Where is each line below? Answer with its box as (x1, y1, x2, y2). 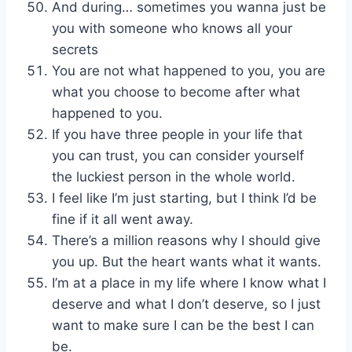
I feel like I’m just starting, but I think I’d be (52, 190, 317, 207)
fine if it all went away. (52, 211, 193, 228)
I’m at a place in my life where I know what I (52, 275, 326, 291)
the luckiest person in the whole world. (52, 169, 295, 185)
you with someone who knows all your (52, 20, 292, 37)
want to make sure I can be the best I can (52, 317, 314, 334)
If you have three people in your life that (52, 126, 302, 143)
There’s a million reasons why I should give (52, 233, 321, 249)
